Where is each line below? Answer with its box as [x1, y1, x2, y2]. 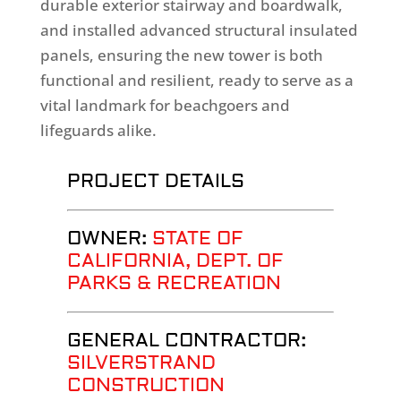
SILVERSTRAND [66, 351, 216, 375]
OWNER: [66, 226, 152, 251]
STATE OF [151, 226, 243, 251]
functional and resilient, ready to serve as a [39, 70, 354, 90]
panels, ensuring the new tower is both [39, 45, 323, 65]
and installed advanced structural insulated [39, 20, 358, 40]
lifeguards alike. [39, 120, 157, 141]
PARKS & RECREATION [66, 271, 281, 295]
